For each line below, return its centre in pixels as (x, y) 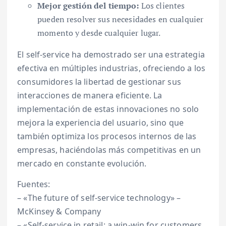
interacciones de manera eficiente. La (90, 96)
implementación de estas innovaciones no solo (108, 109)
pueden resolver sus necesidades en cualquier (121, 19)
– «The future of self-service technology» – (99, 198)
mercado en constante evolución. (82, 164)
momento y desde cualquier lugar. (99, 33)
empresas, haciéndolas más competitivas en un (109, 150)
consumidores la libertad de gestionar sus (99, 82)
